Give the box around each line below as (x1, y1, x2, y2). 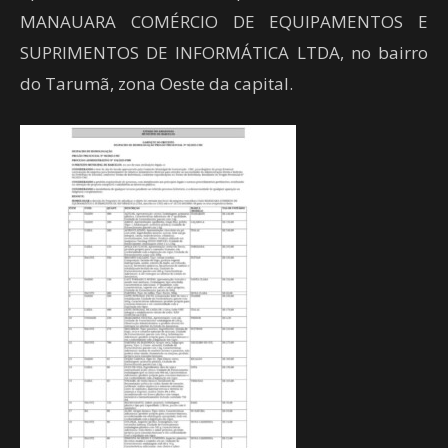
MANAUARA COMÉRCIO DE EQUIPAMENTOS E (20, 10, 428, 33)
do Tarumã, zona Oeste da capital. (20, 72, 293, 95)
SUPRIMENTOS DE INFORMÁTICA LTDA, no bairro (20, 41, 428, 64)
